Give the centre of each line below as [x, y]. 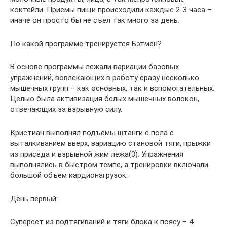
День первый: [34, 199]
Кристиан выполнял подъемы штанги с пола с [92, 133]
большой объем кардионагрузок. [69, 176]
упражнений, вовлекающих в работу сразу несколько [105, 78]
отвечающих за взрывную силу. [66, 110]
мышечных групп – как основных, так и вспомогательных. [112, 88]
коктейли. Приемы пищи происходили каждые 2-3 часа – [111, 10]
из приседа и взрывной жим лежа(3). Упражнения [97, 154]
